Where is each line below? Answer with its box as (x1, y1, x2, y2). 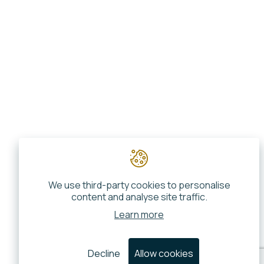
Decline (88, 247, 120, 260)
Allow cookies (134, 247, 193, 260)
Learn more (114, 208, 164, 221)
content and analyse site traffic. (71, 190, 207, 203)
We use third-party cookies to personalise (48, 179, 230, 192)
